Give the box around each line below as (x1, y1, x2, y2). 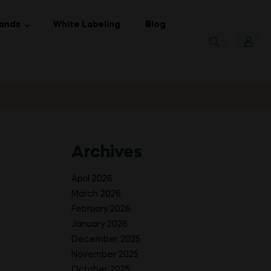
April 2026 (71, 174, 113, 183)
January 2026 (71, 220, 128, 229)
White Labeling (53, 21, 121, 29)
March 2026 (71, 189, 121, 198)
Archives (71, 144, 142, 161)
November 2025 (71, 250, 139, 259)
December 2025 (71, 235, 140, 244)
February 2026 (71, 204, 131, 214)
